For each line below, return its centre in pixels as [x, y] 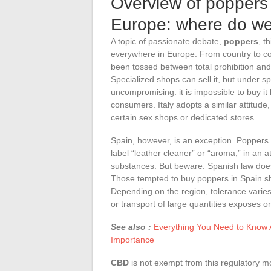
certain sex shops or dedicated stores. [184, 117]
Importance [132, 239]
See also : [131, 227]
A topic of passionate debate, [167, 41]
